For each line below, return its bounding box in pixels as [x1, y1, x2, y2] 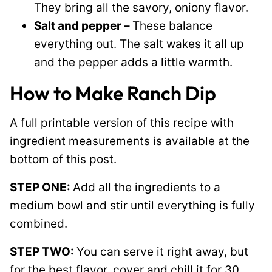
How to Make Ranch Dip [10, 81, 216, 105]
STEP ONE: [10, 180, 73, 194]
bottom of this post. [10, 152, 117, 166]
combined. [10, 217, 67, 231]
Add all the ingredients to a [73, 180, 220, 194]
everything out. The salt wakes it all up [34, 37, 244, 51]
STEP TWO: [10, 245, 76, 259]
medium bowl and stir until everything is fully [10, 199, 255, 212]
